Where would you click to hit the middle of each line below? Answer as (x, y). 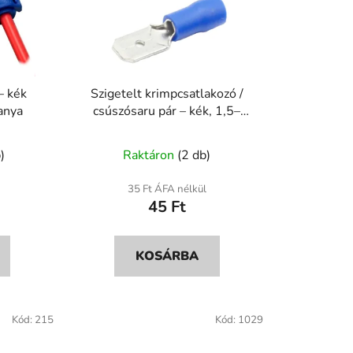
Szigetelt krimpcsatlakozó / (167, 94)
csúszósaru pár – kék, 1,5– (167, 111)
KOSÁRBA (167, 256)
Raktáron (150, 156)
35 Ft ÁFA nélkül (167, 190)
